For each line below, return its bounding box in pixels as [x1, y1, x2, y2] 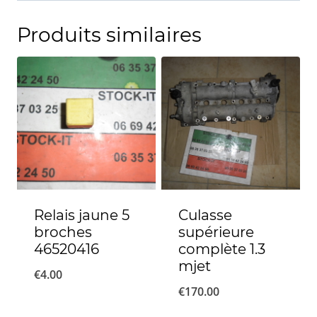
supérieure [178, 224, 254, 241]
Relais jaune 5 [34, 207, 129, 224]
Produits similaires [17, 22, 202, 47]
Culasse [178, 207, 232, 224]
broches [34, 224, 92, 241]
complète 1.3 [178, 241, 265, 258]
